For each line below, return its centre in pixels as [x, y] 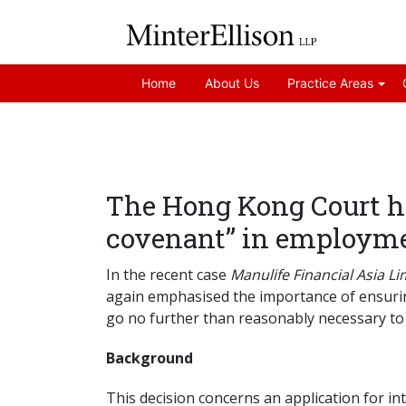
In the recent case [168, 275]
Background [150, 358]
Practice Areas [331, 83]
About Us [232, 83]
